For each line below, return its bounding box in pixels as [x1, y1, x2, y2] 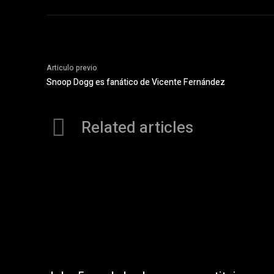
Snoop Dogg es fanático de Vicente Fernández [46, 75, 225, 89]
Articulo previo [46, 62, 97, 73]
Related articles [81, 116, 193, 140]
